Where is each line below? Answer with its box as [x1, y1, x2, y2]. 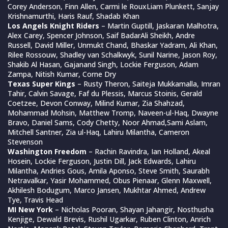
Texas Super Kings [8, 78, 75, 89]
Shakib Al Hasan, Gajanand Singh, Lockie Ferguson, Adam [8, 59, 198, 69]
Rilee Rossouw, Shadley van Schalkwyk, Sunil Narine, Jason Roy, [8, 49, 217, 60]
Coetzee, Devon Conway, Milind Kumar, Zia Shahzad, [8, 98, 185, 108]
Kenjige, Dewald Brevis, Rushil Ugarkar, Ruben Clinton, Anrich [8, 214, 211, 224]
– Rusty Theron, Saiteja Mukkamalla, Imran [75, 78, 220, 89]
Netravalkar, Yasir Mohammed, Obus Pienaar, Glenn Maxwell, [8, 175, 212, 185]
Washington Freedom [8, 146, 87, 156]
